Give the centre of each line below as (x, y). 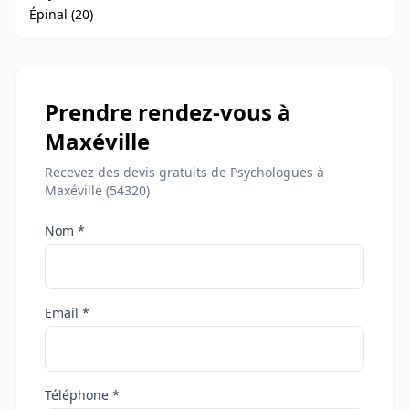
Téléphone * (82, 395)
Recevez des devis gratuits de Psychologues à (184, 172)
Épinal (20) (61, 14)
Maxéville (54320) (97, 190)
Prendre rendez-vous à (168, 112)
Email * (67, 313)
